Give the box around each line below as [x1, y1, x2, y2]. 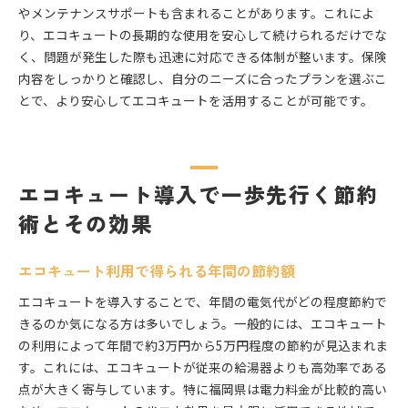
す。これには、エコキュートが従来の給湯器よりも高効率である [18, 358, 387, 377]
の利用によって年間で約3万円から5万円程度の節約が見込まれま [18, 336, 389, 355]
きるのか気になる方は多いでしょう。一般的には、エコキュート [18, 314, 387, 333]
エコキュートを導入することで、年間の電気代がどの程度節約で [18, 292, 387, 311]
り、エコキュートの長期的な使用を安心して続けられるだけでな [18, 25, 387, 45]
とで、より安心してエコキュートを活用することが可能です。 [18, 91, 373, 110]
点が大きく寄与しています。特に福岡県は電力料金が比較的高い [18, 380, 387, 399]
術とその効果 [18, 208, 154, 240]
